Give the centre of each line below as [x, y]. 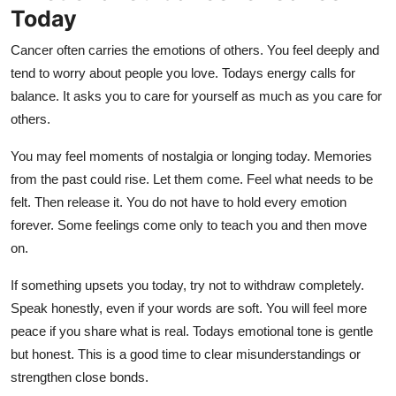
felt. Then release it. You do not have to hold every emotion [179, 202]
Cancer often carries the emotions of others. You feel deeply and [195, 49]
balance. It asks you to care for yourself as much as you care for [196, 95]
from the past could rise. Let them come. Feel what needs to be [192, 179]
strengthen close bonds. [80, 377]
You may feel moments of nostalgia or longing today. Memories [191, 156]
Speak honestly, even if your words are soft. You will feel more [189, 308]
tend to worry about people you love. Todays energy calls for [183, 72]
